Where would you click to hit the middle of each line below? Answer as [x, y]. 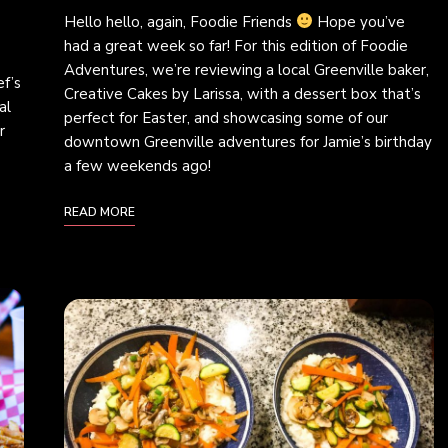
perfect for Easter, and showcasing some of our [226, 117]
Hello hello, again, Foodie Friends [180, 21]
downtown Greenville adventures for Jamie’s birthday [248, 141]
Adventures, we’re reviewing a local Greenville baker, [246, 69]
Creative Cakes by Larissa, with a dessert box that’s [242, 93]
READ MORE [99, 211]
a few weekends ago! [137, 165]
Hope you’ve [359, 21]
